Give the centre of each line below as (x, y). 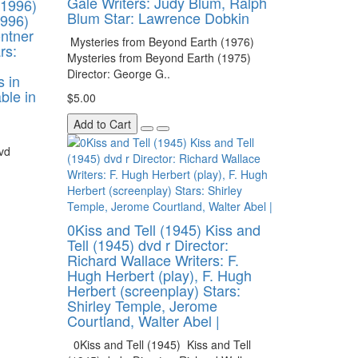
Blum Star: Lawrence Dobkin (158, 18)
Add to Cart (102, 124)
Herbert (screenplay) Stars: (153, 290)
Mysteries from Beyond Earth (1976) (160, 42)
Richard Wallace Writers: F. (153, 260)
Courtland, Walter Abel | (143, 320)
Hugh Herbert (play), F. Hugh (159, 275)
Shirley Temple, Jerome (142, 305)
